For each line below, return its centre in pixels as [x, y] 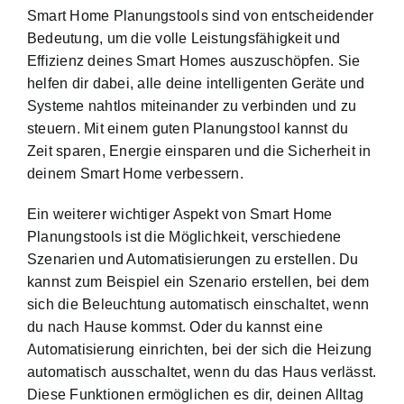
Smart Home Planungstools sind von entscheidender [201, 16]
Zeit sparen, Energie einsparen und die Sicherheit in [199, 151]
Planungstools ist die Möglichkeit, [140, 237]
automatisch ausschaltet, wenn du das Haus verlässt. [202, 372]
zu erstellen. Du [305, 260]
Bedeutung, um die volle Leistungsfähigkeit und [184, 39]
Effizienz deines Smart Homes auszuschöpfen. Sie [194, 61]
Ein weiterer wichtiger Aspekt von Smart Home [180, 215]
